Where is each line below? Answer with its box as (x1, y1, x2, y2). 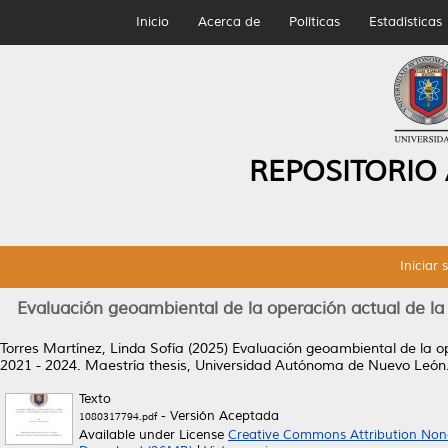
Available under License (79, 427, 228, 443)
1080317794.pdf (79, 410, 157, 423)
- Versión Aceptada (157, 408, 279, 424)
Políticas (288, 14, 340, 30)
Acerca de (197, 14, 260, 30)
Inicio (135, 14, 169, 30)
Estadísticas (368, 14, 442, 30)
